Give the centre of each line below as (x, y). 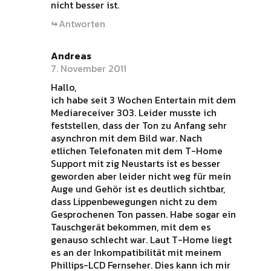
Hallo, (63, 87)
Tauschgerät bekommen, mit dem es (130, 227)
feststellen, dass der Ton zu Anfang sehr (139, 125)
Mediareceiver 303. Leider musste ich (133, 113)
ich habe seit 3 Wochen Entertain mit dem (143, 100)
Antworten (82, 24)
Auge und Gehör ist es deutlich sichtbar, (138, 189)
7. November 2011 (88, 68)
